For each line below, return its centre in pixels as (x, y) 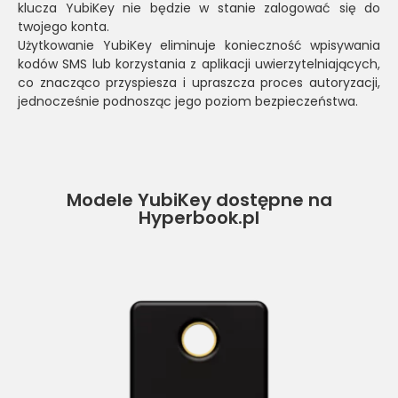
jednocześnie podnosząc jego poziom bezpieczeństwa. (188, 101)
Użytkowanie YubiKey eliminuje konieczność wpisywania (199, 45)
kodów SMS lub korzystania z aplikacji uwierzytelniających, (199, 64)
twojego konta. (64, 26)
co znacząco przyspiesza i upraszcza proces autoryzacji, (199, 82)
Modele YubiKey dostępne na (199, 199)
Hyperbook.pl (199, 217)
